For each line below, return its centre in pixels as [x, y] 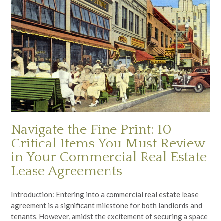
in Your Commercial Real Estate [109, 157]
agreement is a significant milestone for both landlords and [107, 205]
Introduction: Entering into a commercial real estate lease [105, 194]
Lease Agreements [67, 171]
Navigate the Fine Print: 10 [91, 129]
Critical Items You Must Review [108, 143]
